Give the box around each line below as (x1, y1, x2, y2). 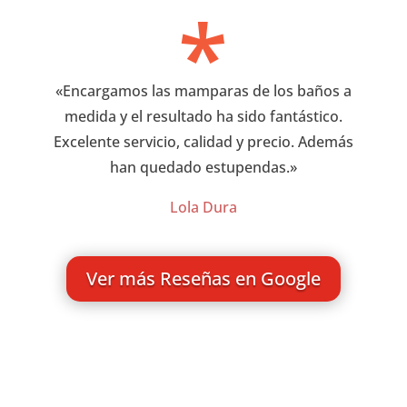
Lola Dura (169, 196, 237, 217)
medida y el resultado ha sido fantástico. (64, 105, 342, 126)
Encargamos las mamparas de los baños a (62, 80, 352, 101)
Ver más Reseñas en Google (85, 265, 321, 291)
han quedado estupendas (109, 156, 286, 177)
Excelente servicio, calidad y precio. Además (53, 131, 353, 152)
